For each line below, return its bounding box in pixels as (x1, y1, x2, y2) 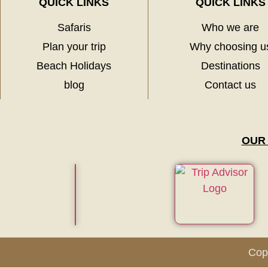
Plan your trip (42, 41, 106, 53)
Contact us (205, 79, 257, 92)
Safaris (57, 22, 91, 34)
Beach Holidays (36, 60, 112, 72)
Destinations (200, 60, 260, 72)
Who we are (202, 22, 260, 34)
